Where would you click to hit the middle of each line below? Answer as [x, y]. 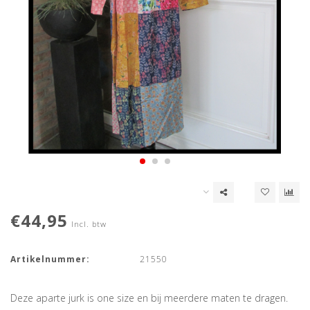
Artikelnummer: [50, 259]
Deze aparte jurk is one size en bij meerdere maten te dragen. [149, 298]
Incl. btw [89, 224]
